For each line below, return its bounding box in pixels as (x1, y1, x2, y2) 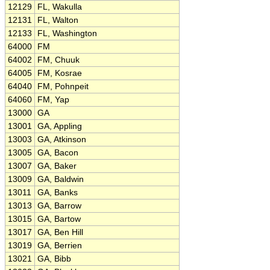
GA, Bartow (37, 215, 81, 224)
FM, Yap (37, 95, 69, 104)
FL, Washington (37, 29, 97, 38)
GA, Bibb (37, 254, 71, 263)
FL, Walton (37, 16, 78, 25)
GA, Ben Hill (37, 228, 83, 237)
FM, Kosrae (37, 69, 82, 78)
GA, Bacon (37, 148, 78, 157)
